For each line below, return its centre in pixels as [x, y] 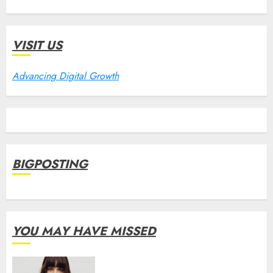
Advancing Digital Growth [66, 76]
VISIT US [37, 45]
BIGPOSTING [50, 164]
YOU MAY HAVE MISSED [84, 231]
